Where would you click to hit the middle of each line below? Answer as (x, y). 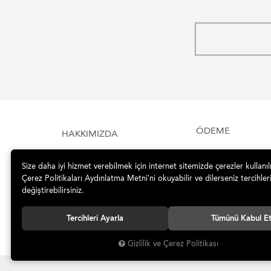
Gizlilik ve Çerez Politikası (173, 243)
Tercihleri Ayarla (95, 218)
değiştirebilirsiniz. (53, 190)
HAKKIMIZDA (90, 134)
